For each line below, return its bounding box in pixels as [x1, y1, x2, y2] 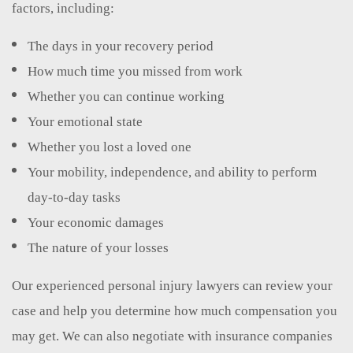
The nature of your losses [28, 240, 169, 255]
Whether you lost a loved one [28, 139, 191, 154]
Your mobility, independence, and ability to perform [28, 164, 317, 180]
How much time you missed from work [28, 63, 243, 79]
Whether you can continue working [28, 88, 225, 104]
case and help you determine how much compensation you [12, 303, 337, 318]
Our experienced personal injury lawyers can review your [12, 277, 333, 293]
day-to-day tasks [28, 189, 121, 205]
